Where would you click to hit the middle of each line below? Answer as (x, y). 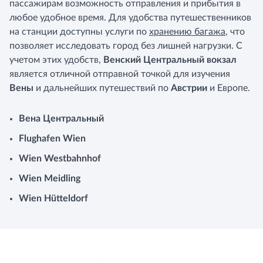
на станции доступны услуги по (79, 32)
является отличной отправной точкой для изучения (120, 74)
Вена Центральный (61, 119)
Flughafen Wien (52, 139)
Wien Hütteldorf (53, 198)
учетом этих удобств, (56, 60)
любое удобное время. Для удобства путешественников (130, 18)
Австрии (189, 88)
